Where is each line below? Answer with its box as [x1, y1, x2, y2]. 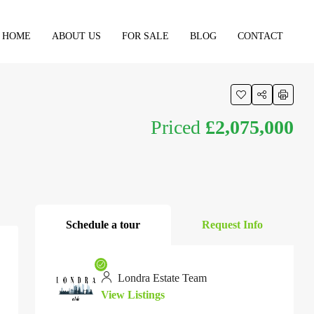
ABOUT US [52, 31, 101, 41]
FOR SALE [122, 31, 169, 41]
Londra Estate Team [115, 272, 207, 284]
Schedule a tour [66, 219, 140, 231]
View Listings [101, 289, 165, 301]
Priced [151, 116, 205, 138]
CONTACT [238, 31, 283, 41]
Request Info [202, 219, 263, 231]
